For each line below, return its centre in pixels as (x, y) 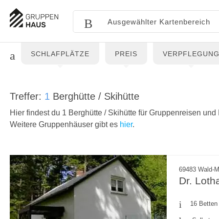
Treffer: (27, 96)
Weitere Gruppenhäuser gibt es (65, 124)
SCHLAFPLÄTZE (60, 54)
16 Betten (204, 204)
